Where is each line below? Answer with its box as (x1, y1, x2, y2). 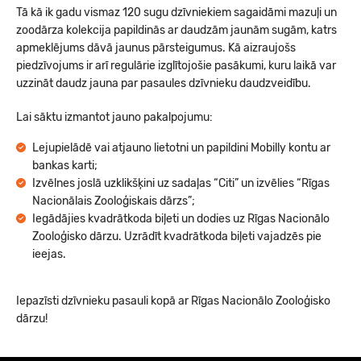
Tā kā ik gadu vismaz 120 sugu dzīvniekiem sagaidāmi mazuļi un (16, 6, 337, 19)
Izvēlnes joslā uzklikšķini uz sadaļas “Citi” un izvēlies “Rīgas (32, 176, 330, 190)
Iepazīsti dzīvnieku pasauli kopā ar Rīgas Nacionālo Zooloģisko (16, 294, 330, 308)
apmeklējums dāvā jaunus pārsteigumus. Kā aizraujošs (16, 41, 296, 55)
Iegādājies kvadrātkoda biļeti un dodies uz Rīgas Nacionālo (32, 212, 330, 226)
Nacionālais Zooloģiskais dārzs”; (32, 194, 195, 208)
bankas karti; (32, 159, 98, 172)
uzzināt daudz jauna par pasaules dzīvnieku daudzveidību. (16, 77, 311, 90)
